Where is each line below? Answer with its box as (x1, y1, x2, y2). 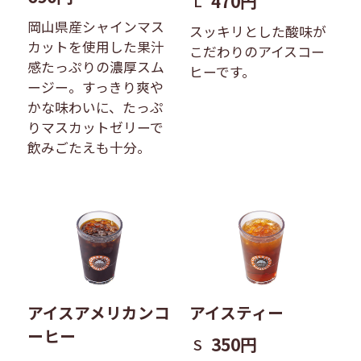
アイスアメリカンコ (27, 300, 170, 324)
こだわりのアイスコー (189, 41, 326, 61)
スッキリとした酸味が (189, 21, 327, 41)
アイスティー (189, 300, 284, 324)
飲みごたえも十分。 (27, 138, 151, 158)
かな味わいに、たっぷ (27, 98, 164, 118)
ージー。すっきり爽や (27, 77, 164, 98)
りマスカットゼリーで (27, 118, 164, 138)
